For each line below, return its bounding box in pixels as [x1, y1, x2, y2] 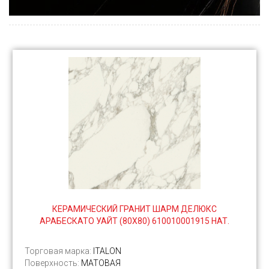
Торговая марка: [25, 246, 93, 256]
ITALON [93, 246, 121, 256]
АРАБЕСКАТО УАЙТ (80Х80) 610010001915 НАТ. [40, 216, 229, 226]
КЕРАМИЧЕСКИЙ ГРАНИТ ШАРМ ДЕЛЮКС [52, 204, 217, 214]
